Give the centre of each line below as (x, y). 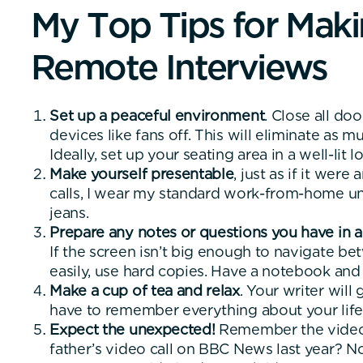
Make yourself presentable (142, 174)
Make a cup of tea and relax (145, 291)
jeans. (69, 213)
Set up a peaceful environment (157, 116)
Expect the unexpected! (132, 330)
